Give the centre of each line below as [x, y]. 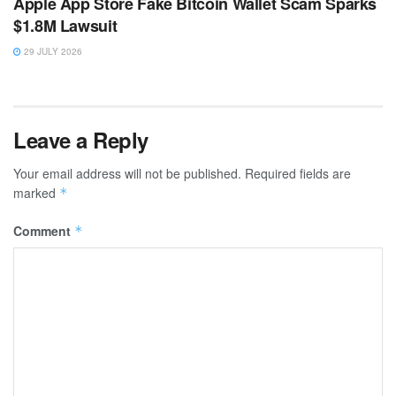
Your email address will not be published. [127, 174]
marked [36, 193]
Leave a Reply [81, 140]
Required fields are [298, 174]
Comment [44, 231]
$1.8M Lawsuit [65, 26]
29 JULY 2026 [52, 52]
